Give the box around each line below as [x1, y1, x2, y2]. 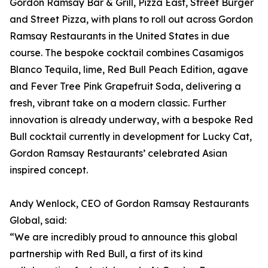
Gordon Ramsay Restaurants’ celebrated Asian [10, 147, 227, 160]
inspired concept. [10, 164, 88, 176]
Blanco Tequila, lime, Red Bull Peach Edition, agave [10, 63, 248, 76]
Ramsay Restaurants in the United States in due [10, 30, 230, 42]
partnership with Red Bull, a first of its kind [10, 248, 203, 260]
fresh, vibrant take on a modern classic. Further [10, 97, 226, 109]
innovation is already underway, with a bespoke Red [10, 114, 253, 126]
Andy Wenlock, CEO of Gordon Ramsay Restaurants [10, 197, 249, 210]
